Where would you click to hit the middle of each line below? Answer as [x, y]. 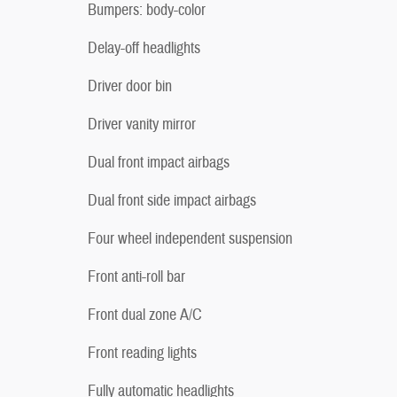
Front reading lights [142, 353]
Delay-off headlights [144, 48]
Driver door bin [130, 86]
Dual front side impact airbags [172, 200]
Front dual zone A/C [145, 315]
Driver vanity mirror [142, 124]
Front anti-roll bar [136, 276]
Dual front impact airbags [159, 162]
